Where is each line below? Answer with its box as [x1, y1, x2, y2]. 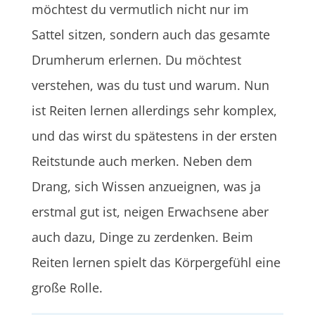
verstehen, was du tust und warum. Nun [31, 76, 269, 94]
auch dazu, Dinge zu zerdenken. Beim [31, 228, 253, 245]
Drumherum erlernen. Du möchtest [31, 51, 241, 68]
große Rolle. [31, 278, 103, 296]
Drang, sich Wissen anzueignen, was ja [31, 177, 261, 195]
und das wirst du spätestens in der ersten [31, 127, 277, 144]
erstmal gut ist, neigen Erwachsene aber [31, 202, 269, 220]
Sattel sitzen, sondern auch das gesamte [31, 25, 270, 43]
